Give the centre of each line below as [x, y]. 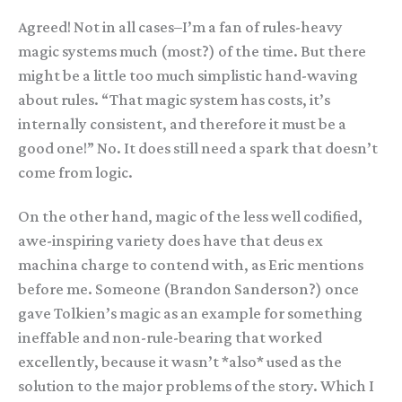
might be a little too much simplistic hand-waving [188, 75]
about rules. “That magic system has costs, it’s [174, 99]
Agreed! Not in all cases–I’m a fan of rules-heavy [180, 26]
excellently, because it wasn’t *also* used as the [180, 361]
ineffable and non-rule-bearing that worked [170, 337]
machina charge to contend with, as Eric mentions [191, 264]
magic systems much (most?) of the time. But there [192, 51]
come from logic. [75, 172]
